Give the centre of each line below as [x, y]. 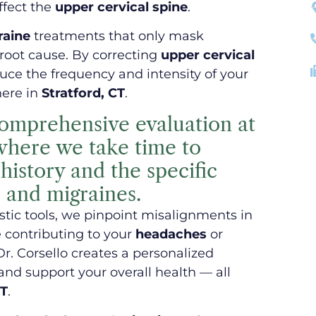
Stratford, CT [83, 93]
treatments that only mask [117, 36]
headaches [171, 235]
